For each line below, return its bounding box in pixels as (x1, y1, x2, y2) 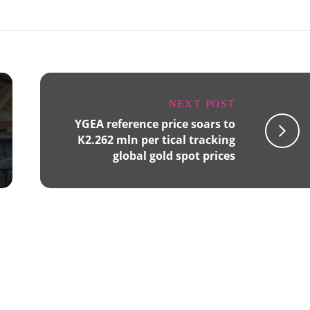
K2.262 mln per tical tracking (77, 132, 235, 147)
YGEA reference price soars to (74, 116, 235, 131)
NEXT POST (168, 98, 235, 109)
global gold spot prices (112, 148, 235, 163)
